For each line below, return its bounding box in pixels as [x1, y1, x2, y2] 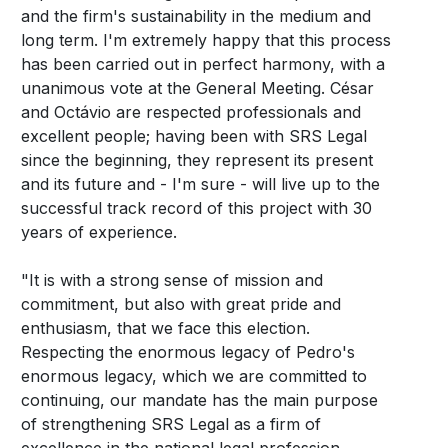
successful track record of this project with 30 [20, 198, 372, 219]
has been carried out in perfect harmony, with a [20, 54, 385, 75]
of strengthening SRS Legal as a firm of [20, 414, 321, 435]
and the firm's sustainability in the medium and [20, 6, 371, 27]
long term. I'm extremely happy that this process [20, 30, 391, 51]
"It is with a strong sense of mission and [20, 270, 323, 291]
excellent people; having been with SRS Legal [20, 126, 367, 147]
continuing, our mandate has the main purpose [20, 390, 378, 411]
